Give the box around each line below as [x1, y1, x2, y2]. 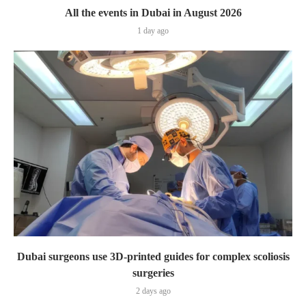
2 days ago [135, 286, 171, 296]
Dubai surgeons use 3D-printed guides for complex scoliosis [16, 251, 290, 263]
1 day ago [137, 26, 169, 36]
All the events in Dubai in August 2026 [64, 7, 242, 19]
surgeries [132, 267, 174, 279]
